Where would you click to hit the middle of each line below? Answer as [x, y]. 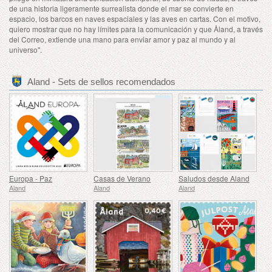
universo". [25, 50]
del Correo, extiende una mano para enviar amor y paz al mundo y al [122, 39]
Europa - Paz [31, 178]
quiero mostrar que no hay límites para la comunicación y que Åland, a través [136, 29]
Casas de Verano [122, 178]
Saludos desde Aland [214, 178]
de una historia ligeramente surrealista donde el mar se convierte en [121, 8]
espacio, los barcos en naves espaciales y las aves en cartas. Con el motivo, [135, 19]
